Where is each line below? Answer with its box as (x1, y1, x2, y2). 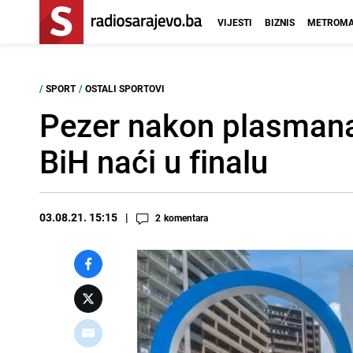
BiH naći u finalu (39, 140, 268, 183)
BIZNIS (265, 16, 295, 28)
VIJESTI (217, 16, 252, 28)
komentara (164, 211, 208, 224)
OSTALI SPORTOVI (85, 82, 165, 95)
